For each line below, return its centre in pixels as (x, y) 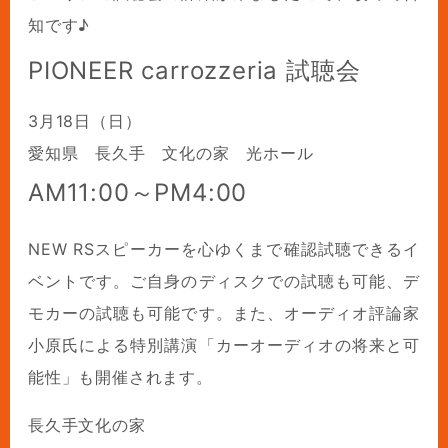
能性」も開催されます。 (120, 377)
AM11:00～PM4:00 (137, 193)
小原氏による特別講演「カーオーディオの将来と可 (224, 345)
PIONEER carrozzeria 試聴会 (194, 71)
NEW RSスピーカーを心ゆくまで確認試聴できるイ (224, 249)
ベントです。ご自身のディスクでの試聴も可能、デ (224, 281)
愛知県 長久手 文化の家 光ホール (170, 153)
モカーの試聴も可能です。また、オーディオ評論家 (224, 313)
